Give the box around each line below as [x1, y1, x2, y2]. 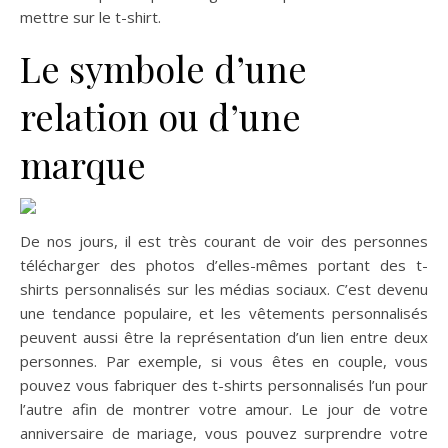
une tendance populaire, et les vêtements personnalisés [20, 303, 428, 323]
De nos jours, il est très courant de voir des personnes [20, 231, 428, 251]
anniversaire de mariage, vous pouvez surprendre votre [20, 423, 428, 443]
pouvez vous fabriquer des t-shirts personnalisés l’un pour [20, 375, 428, 395]
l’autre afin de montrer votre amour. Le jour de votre [20, 399, 428, 419]
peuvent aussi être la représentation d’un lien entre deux [20, 327, 428, 347]
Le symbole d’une [20, 44, 307, 92]
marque [20, 140, 146, 188]
